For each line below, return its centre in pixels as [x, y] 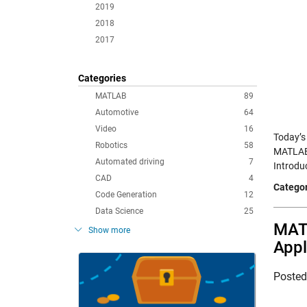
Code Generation [126, 195]
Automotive [117, 112]
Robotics [111, 145]
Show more [109, 230]
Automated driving [130, 162]
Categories [102, 78]
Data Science [119, 211]
